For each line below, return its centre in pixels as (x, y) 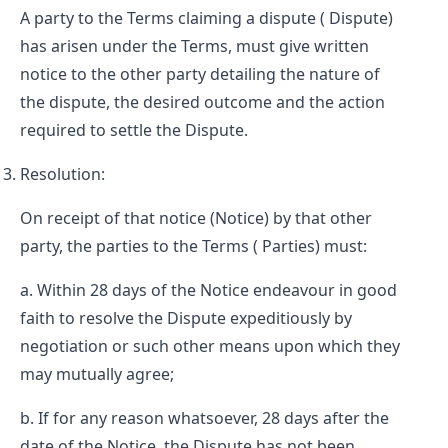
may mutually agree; (97, 374)
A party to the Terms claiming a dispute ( (174, 18)
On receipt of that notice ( (117, 218)
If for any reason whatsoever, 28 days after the (213, 418)
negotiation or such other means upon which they (210, 346)
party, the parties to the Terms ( (141, 246)
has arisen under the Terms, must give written (194, 46)
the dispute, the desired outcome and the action (202, 102)
